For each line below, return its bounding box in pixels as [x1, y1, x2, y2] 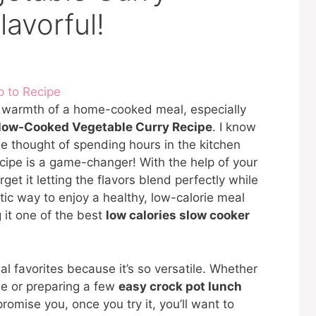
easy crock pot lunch [119, 279, 242, 293]
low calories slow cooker [106, 208, 250, 223]
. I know [212, 120, 256, 135]
